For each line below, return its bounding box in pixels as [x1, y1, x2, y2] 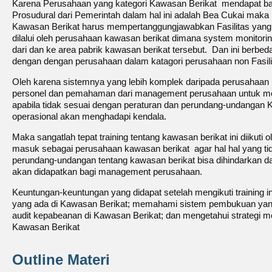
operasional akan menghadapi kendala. [12, 111, 166, 121]
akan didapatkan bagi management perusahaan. [12, 166, 202, 177]
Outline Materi [12, 251, 110, 268]
